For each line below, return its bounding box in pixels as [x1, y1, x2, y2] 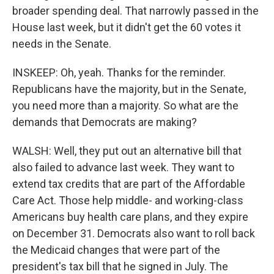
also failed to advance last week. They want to [12, 161, 234, 174]
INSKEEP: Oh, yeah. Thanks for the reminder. [12, 66, 226, 79]
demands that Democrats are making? [12, 116, 197, 128]
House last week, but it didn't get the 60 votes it [12, 21, 241, 34]
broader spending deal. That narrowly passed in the [12, 4, 259, 17]
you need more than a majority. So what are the [12, 99, 239, 112]
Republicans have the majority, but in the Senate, [12, 83, 246, 95]
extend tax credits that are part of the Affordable [12, 177, 245, 190]
